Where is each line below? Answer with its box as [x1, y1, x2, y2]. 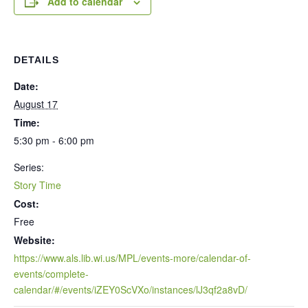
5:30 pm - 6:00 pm [14, 133, 94, 147]
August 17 [14, 96, 58, 111]
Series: [14, 159, 44, 174]
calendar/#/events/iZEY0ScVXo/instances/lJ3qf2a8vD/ [14, 282, 247, 296]
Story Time [14, 177, 61, 192]
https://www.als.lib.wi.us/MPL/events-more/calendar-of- [14, 250, 251, 265]
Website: [14, 232, 55, 247]
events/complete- [14, 266, 89, 280]
